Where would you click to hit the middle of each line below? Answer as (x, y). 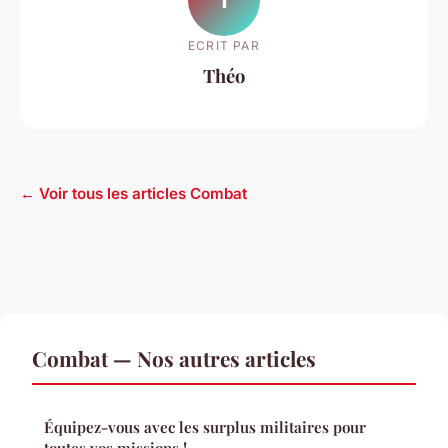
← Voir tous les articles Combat (133, 193)
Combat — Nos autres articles (174, 357)
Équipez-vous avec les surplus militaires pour (205, 426)
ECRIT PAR (224, 45)
